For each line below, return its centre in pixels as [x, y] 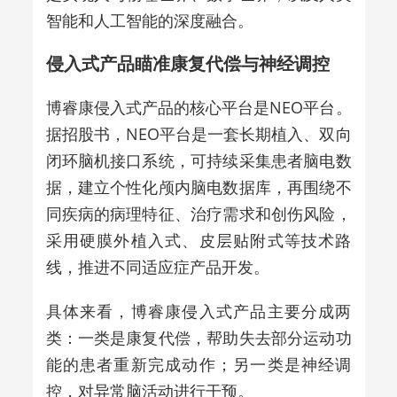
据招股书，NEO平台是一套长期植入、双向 [198, 133]
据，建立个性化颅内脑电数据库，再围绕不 [198, 187]
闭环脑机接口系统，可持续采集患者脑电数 [198, 160]
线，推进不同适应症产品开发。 [157, 266]
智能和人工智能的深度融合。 [149, 20]
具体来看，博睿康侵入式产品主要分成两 [198, 311]
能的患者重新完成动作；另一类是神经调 [198, 364]
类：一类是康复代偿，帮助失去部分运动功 [198, 337]
